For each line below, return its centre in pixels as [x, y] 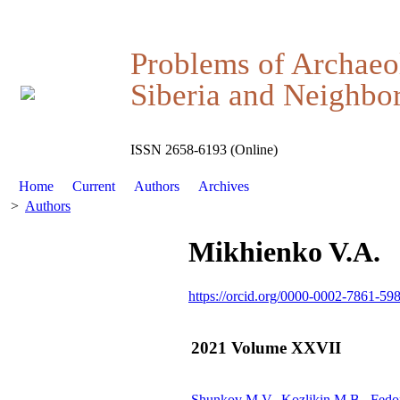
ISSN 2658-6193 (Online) [204, 150]
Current [94, 186]
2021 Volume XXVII [266, 347]
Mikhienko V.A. [284, 252]
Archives [223, 186]
